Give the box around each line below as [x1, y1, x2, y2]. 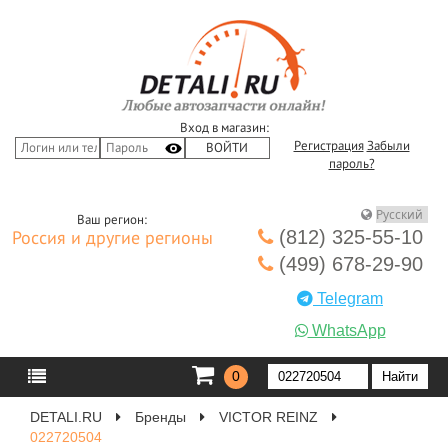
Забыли [366, 138, 410, 154]
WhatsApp [307, 322, 386, 339]
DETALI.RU [30, 409, 102, 425]
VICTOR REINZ [219, 409, 318, 425]
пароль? [328, 156, 375, 172]
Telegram [313, 290, 383, 307]
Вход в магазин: [179, 120, 269, 136]
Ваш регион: [77, 212, 147, 228]
